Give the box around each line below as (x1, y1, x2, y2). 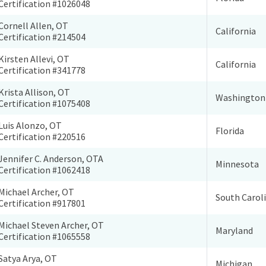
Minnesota (216, 158, 259, 170)
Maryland (216, 224, 254, 237)
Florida (216, 125, 245, 137)
